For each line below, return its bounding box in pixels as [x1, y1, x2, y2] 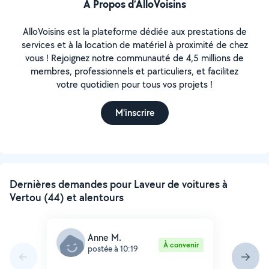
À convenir [163, 240, 199, 250]
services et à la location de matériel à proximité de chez [21, 38, 248, 51]
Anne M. [88, 231, 121, 244]
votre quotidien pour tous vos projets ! [56, 78, 213, 91]
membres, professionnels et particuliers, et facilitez [31, 65, 238, 77]
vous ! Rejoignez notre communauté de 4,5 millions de [25, 52, 244, 64]
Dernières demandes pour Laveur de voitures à [10, 177, 228, 191]
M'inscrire [115, 106, 154, 119]
